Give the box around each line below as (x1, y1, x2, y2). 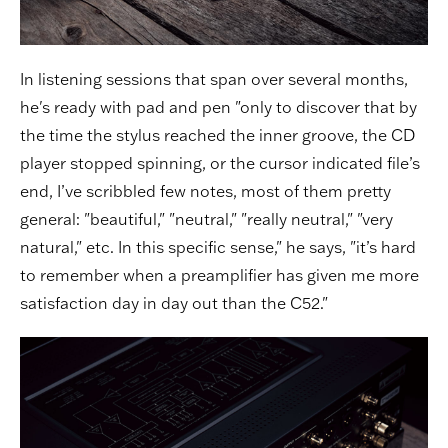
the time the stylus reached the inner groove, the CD (20, 125, 415, 146)
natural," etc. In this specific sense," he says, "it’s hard (20, 237, 416, 258)
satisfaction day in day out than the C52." (20, 293, 328, 314)
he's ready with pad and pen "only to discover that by (20, 97, 417, 118)
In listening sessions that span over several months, (20, 69, 408, 90)
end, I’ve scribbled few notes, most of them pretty (20, 181, 391, 202)
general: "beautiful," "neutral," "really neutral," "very (20, 209, 393, 230)
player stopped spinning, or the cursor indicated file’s (20, 153, 420, 174)
